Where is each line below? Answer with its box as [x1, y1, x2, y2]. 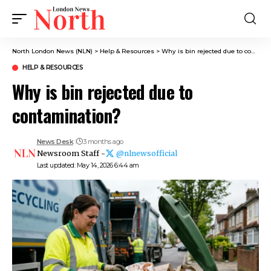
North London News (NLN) [12, 47, 93, 55]
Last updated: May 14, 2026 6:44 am [36, 161, 139, 169]
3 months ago [82, 137, 123, 146]
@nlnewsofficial [116, 149, 177, 158]
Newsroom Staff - [36, 149, 105, 158]
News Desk [36, 137, 73, 146]
